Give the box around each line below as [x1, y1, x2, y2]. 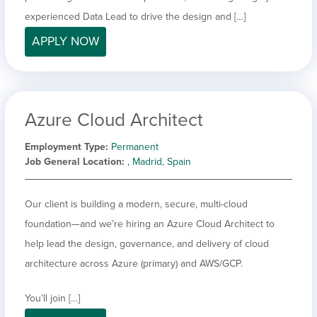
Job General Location [25, 155, 122, 168]
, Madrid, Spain [127, 155, 191, 168]
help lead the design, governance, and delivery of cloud [25, 237, 269, 250]
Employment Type [25, 140, 105, 153]
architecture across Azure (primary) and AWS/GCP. [25, 257, 243, 270]
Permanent [111, 140, 158, 153]
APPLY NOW [32, 33, 99, 49]
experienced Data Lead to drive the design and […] [25, 10, 246, 23]
